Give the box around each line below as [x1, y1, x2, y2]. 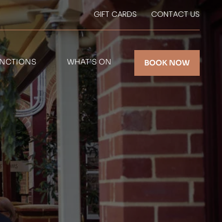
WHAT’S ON [67, 57, 111, 66]
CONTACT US [151, 8, 200, 20]
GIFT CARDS [94, 8, 137, 20]
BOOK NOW [144, 58, 190, 67]
